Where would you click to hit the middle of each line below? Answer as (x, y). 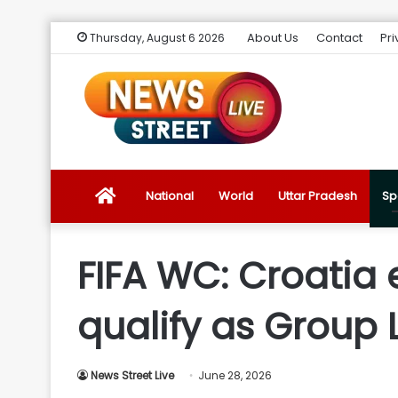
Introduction (149, 355)
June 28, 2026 (235, 375)
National (170, 196)
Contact (339, 38)
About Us (273, 38)
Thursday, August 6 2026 (156, 38)
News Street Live (132, 375)
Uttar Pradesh (318, 196)
